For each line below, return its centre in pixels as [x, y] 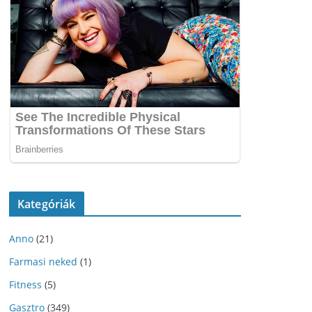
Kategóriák [47, 204]
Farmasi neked [43, 261]
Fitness [25, 284]
